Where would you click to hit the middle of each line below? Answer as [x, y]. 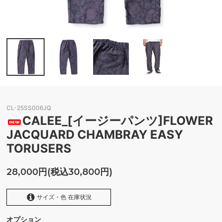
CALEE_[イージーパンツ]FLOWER [118, 121]
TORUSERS [39, 149]
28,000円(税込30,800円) [60, 172]
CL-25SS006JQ [29, 108]
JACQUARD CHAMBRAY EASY [95, 135]
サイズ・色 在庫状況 [63, 197]
